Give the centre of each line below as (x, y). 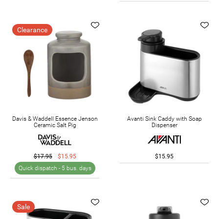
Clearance (32, 30)
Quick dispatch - (40, 168)
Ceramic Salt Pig (55, 125)
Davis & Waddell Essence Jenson (55, 119)
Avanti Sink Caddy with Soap (164, 119)
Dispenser (164, 125)
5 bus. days (76, 168)
